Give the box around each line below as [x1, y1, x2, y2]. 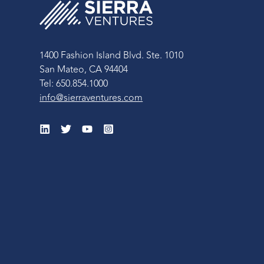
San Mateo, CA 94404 [39, 62, 128, 77]
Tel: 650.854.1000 [39, 77, 108, 91]
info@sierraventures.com [39, 91, 143, 105]
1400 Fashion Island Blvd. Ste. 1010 [39, 48, 184, 63]
